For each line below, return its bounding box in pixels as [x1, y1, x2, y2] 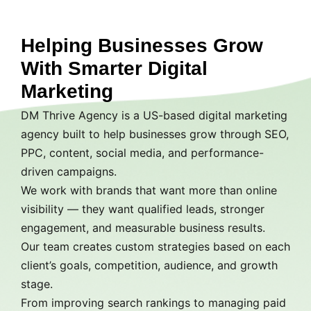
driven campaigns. [21, 164, 117, 178]
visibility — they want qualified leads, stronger [21, 201, 264, 216]
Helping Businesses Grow [21, 34, 263, 56]
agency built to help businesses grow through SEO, [21, 126, 289, 141]
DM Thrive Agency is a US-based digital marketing [21, 108, 287, 122]
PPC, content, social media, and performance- [21, 145, 264, 160]
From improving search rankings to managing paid [21, 295, 286, 310]
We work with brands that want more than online [21, 183, 277, 197]
